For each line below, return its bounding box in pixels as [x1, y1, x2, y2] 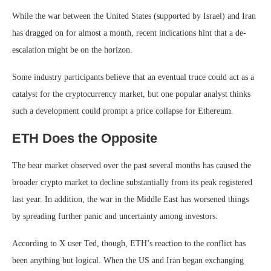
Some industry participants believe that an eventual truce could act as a [12, 72, 254, 82]
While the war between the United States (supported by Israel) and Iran [12, 11, 256, 21]
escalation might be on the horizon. [12, 45, 132, 54]
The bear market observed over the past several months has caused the [12, 160, 251, 170]
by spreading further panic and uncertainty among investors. [12, 211, 218, 221]
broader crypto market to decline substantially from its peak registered [12, 177, 252, 187]
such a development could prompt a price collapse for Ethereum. [12, 106, 233, 116]
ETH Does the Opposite [12, 130, 157, 146]
